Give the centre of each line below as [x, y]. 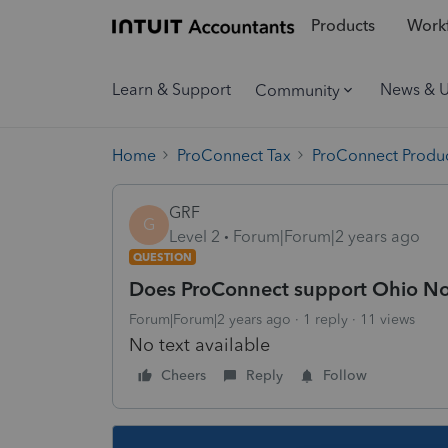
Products [342, 26]
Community [297, 90]
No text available [199, 344]
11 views [387, 319]
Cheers [183, 375]
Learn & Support [171, 89]
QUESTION [162, 256]
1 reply [325, 319]
